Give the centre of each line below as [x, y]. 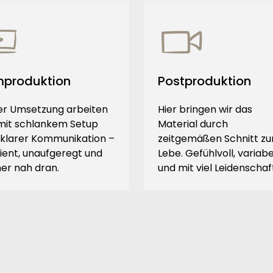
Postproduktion [204, 81]
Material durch [193, 124]
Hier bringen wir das [205, 110]
